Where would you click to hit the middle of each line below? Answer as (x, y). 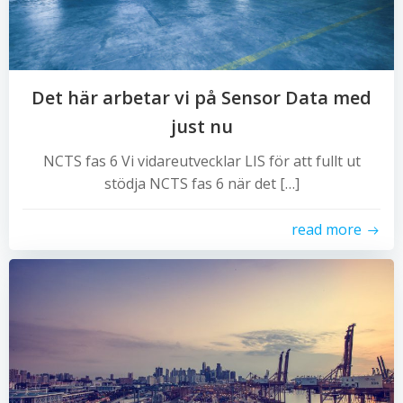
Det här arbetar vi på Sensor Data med (201, 98)
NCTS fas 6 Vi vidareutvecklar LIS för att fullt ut (201, 161)
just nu (201, 126)
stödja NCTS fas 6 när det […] (201, 184)
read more (327, 229)
